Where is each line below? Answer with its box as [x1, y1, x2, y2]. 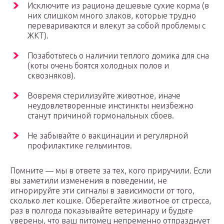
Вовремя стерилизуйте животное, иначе [27, 91, 180, 100]
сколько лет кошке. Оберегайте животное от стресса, [10, 196, 211, 205]
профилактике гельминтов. [27, 141, 132, 150]
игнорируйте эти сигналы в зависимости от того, [10, 186, 194, 195]
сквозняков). [27, 71, 75, 80]
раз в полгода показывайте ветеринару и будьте [10, 206, 193, 215]
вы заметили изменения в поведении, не [10, 176, 167, 185]
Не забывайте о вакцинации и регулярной [27, 131, 188, 140]
